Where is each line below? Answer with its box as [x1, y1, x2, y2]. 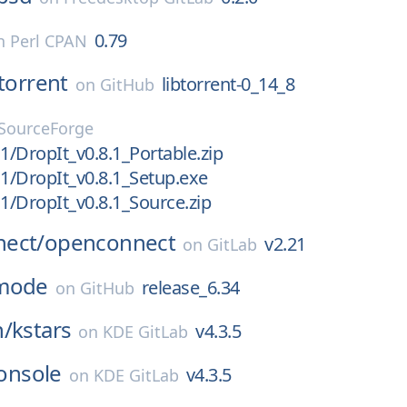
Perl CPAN [9, 30, 87, 52]
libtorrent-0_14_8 [161, 72, 295, 96]
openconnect [44, 227, 176, 257]
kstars [12, 314, 72, 344]
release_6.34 [141, 275, 240, 300]
